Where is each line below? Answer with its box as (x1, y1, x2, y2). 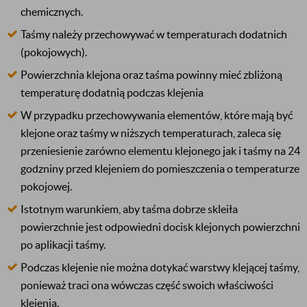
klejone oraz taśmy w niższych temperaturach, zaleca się (21, 127, 281, 139)
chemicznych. (21, 5, 83, 18)
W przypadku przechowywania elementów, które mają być (21, 109, 293, 121)
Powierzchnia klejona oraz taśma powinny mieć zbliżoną (21, 69, 282, 81)
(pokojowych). (21, 46, 87, 58)
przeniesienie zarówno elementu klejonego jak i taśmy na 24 (21, 145, 300, 157)
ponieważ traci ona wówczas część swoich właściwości (21, 279, 273, 291)
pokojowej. (21, 180, 72, 193)
